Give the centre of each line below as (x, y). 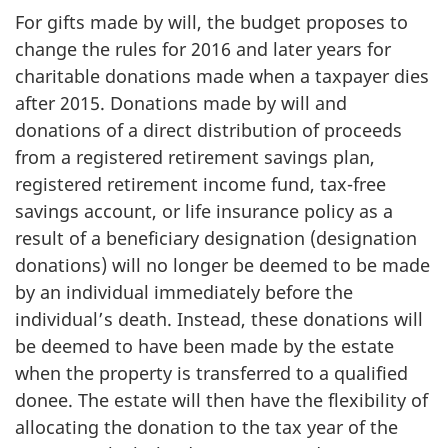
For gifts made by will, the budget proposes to (211, 21)
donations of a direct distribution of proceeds (208, 129)
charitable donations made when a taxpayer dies (222, 75)
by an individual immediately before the (184, 291)
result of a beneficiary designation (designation (216, 237)
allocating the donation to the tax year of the (206, 426)
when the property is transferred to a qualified (211, 372)
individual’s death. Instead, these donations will (219, 318)
